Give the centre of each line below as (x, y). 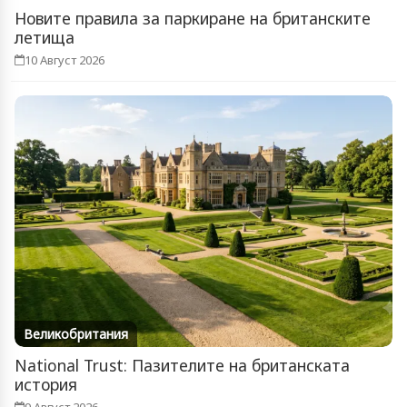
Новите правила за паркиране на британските (193, 18)
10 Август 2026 (65, 60)
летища (45, 37)
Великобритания (76, 334)
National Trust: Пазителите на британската (182, 366)
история (46, 385)
